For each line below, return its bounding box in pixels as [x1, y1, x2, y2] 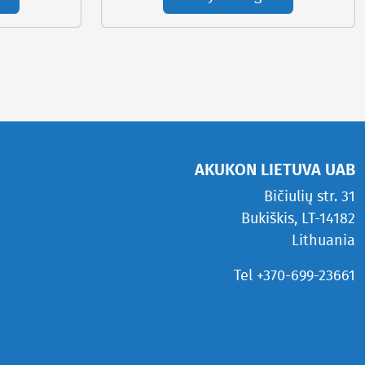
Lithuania [292, 233, 355, 248]
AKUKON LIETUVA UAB [195, 161, 355, 178]
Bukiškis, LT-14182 [241, 211, 355, 226]
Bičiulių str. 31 [264, 189, 355, 204]
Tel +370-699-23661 [234, 268, 355, 284]
